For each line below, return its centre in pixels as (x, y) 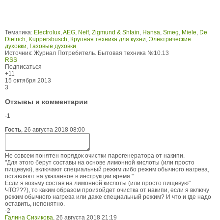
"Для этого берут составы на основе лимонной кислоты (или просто (100, 162)
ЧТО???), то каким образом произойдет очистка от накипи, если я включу (107, 190)
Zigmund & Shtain (116, 32)
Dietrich (15, 39)
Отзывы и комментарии (46, 101)
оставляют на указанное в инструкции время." (69, 176)
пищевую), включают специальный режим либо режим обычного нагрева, (107, 169)
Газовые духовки (53, 46)
